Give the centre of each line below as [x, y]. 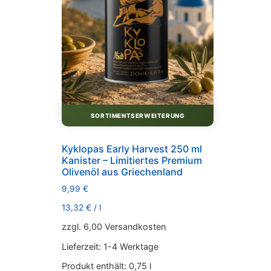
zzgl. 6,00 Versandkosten [114, 227]
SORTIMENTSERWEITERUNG [138, 116]
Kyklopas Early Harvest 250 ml [132, 149]
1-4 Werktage [131, 246]
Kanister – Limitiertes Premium [132, 161]
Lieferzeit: [83, 246]
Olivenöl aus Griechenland [122, 172]
